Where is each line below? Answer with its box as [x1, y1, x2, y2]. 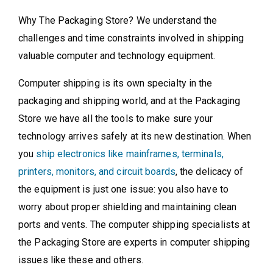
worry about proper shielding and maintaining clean [18, 201, 237, 213]
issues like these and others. [18, 254, 143, 266]
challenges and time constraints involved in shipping [18, 32, 244, 44]
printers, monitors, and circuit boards [18, 166, 175, 177]
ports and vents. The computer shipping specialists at [18, 219, 250, 230]
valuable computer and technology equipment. [18, 50, 216, 62]
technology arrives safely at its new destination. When [18, 130, 252, 142]
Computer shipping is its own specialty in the [18, 77, 213, 89]
